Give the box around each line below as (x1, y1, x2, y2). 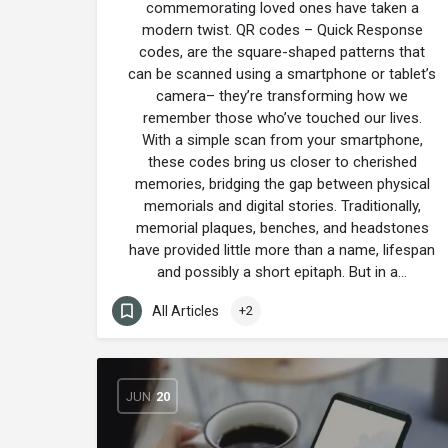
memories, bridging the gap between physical (134, 175, 430, 193)
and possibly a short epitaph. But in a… (157, 263, 407, 281)
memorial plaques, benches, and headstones (135, 219, 429, 237)
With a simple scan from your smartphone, (141, 131, 423, 149)
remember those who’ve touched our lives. (142, 109, 422, 127)
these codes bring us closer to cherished (147, 153, 417, 171)
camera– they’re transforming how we (156, 87, 408, 105)
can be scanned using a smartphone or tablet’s (128, 65, 436, 83)
